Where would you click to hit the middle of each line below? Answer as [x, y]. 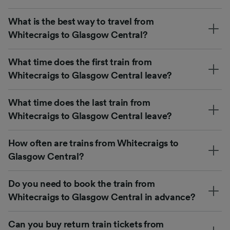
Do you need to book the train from [82, 184]
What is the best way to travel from [81, 21]
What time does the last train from [79, 102]
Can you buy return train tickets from [86, 224]
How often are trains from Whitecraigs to [94, 143]
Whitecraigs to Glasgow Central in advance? [102, 197]
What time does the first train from [80, 62]
